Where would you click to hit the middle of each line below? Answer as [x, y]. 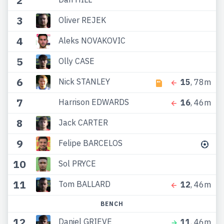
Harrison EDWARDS [93, 102]
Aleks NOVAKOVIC [92, 40]
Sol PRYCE [77, 163]
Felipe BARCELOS [90, 143]
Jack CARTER [83, 122]
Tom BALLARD [84, 184]
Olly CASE [76, 61]
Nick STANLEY [84, 81]
